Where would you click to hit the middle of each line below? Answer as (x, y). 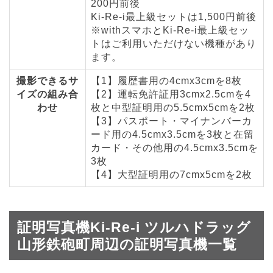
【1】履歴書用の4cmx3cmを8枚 (166, 81)
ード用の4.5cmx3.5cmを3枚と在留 (172, 135)
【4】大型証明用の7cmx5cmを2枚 (172, 175)
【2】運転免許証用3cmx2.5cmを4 (171, 94)
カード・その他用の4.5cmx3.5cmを (175, 148)
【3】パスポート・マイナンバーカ (172, 121)
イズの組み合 (48, 94)
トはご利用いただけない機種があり (174, 44)
